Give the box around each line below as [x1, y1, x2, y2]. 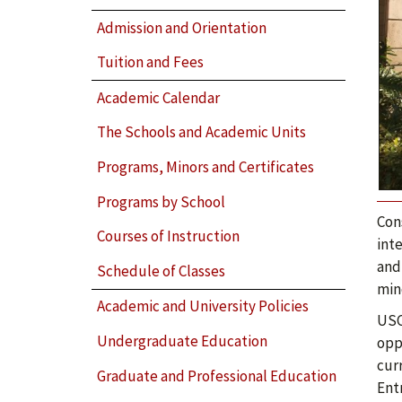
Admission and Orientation [97, 17, 267, 38]
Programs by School [97, 191, 226, 212]
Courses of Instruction [97, 226, 240, 247]
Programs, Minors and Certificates [97, 156, 315, 177]
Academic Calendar [97, 87, 221, 108]
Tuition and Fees [97, 52, 205, 73]
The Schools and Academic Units [97, 122, 307, 143]
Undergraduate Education [97, 330, 268, 351]
